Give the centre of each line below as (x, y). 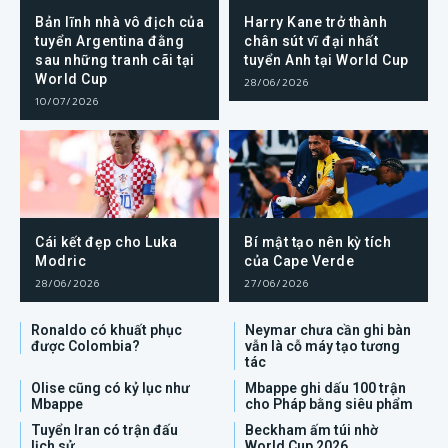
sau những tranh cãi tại (115, 60)
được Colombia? (85, 345)
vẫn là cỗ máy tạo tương (322, 345)
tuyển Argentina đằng (109, 41)
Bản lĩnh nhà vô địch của (119, 22)
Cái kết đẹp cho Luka (106, 241)
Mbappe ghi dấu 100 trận (325, 387)
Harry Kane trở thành (315, 22)
